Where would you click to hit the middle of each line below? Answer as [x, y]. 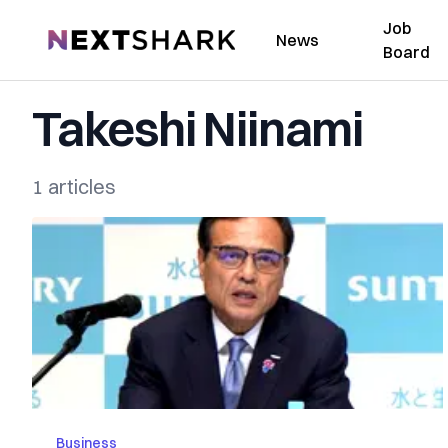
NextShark [84, 37]
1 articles [74, 186]
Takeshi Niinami [197, 128]
